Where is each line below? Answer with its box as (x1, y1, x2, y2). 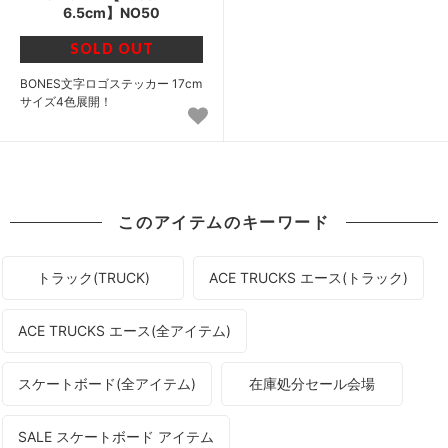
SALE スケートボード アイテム (18, 427, 215, 445)
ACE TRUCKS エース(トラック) (208, 269, 408, 287)
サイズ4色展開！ (20, 93, 112, 109)
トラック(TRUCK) (36, 269, 150, 287)
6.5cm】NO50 (63, 3, 160, 21)
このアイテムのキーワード (118, 211, 330, 232)
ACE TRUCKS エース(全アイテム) (18, 322, 232, 340)
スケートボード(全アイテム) (18, 375, 197, 393)
